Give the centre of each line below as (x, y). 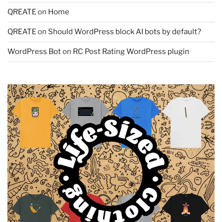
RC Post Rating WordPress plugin (131, 52)
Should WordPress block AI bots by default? (125, 32)
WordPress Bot (34, 52)
